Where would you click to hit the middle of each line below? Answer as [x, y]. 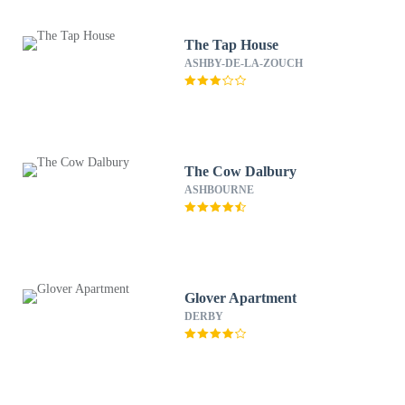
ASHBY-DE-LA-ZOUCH [244, 63]
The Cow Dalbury [241, 171]
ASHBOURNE [220, 190]
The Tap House [232, 45]
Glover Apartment [241, 298]
